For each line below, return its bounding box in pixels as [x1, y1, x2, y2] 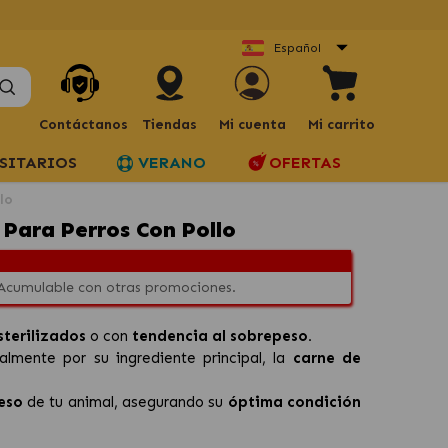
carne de [292, 349, 361, 367]
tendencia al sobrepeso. [132, 327, 313, 345]
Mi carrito [307, 116, 375, 133]
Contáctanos [38, 115, 128, 133]
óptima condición [227, 393, 361, 411]
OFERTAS [269, 152, 341, 172]
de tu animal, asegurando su [22, 393, 228, 411]
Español [274, 40, 321, 55]
